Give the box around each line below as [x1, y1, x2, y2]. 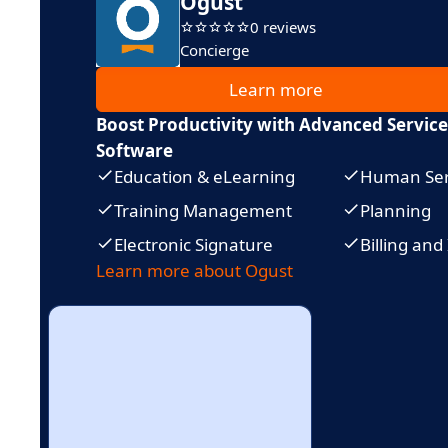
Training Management [114, 199, 292, 222]
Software [96, 139, 173, 162]
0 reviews [250, 16, 316, 37]
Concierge [180, 39, 249, 60]
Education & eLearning [114, 165, 295, 188]
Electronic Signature [114, 233, 273, 256]
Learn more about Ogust [96, 259, 293, 282]
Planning [360, 199, 431, 222]
